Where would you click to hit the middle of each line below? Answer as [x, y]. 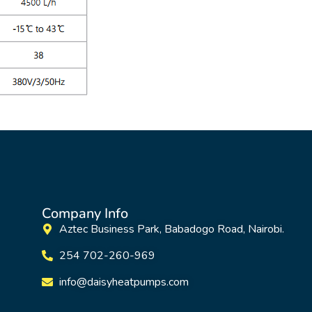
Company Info [85, 214]
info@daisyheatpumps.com [124, 282]
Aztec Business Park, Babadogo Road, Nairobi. [171, 229]
